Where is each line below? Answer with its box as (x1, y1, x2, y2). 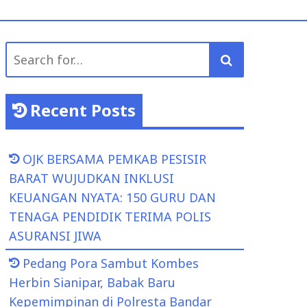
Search (5, 43, 45, 60)
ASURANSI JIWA (9, 228, 101, 244)
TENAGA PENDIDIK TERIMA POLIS (9, 208, 211, 225)
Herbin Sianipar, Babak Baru (9, 274, 175, 291)
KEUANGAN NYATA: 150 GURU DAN (9, 189, 216, 206)
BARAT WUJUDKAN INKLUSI (9, 170, 174, 186)
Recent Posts (30, 99, 136, 121)
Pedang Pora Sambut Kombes (23, 255, 199, 271)
